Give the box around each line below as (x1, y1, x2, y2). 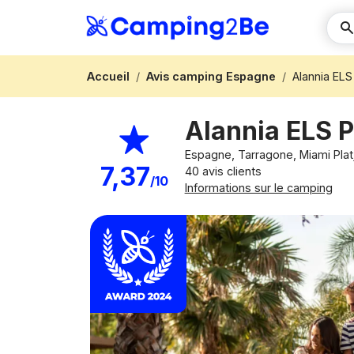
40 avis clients (184, 164, 262, 178)
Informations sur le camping (184, 181, 333, 194)
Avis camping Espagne (146, 70, 276, 83)
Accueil (87, 70, 130, 83)
